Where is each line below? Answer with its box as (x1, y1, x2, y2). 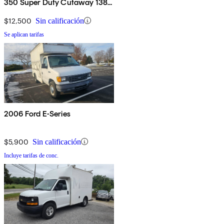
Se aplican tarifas (4, 30, 44, 38)
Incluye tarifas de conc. (4, 151, 58, 159)
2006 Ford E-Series (4, 108, 70, 118)
